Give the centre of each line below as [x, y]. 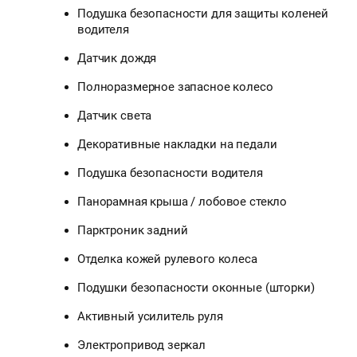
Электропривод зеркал [141, 345]
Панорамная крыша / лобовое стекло [182, 202]
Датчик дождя [117, 59]
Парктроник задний [133, 231]
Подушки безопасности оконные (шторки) [196, 288]
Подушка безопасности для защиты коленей [203, 14]
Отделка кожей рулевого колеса [167, 259]
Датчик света [115, 116]
